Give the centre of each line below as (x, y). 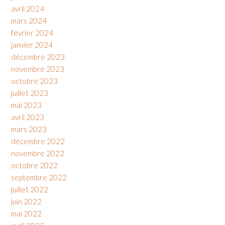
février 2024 (32, 32)
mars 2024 (29, 20)
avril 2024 (28, 8)
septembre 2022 (39, 177)
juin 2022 (26, 201)
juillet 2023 (30, 93)
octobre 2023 (34, 81)
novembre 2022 (38, 153)
